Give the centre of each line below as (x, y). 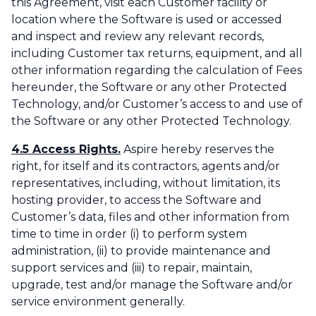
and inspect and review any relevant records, (138, 37)
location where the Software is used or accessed (147, 20)
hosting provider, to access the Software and (136, 200)
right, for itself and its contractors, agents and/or (146, 166)
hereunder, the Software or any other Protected (149, 87)
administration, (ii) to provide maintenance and (141, 251)
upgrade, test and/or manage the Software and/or (152, 285)
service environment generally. (98, 302)
